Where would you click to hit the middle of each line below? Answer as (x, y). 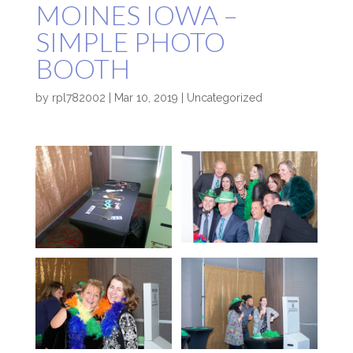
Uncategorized (224, 98)
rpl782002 (78, 98)
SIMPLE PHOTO (130, 42)
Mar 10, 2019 (146, 98)
